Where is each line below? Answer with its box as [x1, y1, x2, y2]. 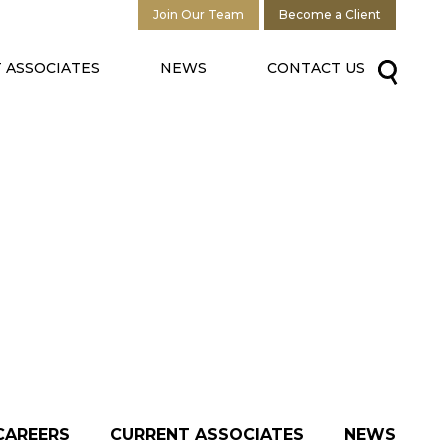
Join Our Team [153, 7, 244, 22]
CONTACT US [267, 58, 365, 77]
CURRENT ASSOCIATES [110, 425, 304, 444]
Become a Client [279, 7, 381, 22]
